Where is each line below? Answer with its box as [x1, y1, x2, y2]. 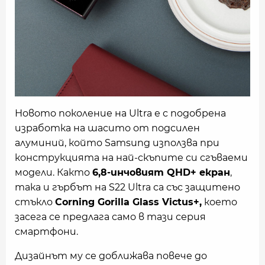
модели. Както [15, 167, 92, 179]
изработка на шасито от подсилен [15, 122, 200, 134]
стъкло [15, 196, 55, 208]
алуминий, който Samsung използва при [15, 137, 219, 149]
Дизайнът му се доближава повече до [15, 250, 207, 262]
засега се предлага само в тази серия [15, 211, 206, 223]
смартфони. [15, 226, 78, 238]
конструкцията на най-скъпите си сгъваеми [15, 152, 248, 164]
